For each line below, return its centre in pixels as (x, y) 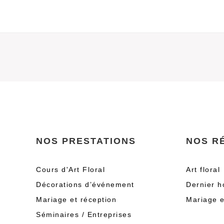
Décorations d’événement (85, 184)
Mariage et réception (76, 199)
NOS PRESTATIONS (86, 141)
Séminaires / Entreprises (84, 214)
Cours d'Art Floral (70, 169)
